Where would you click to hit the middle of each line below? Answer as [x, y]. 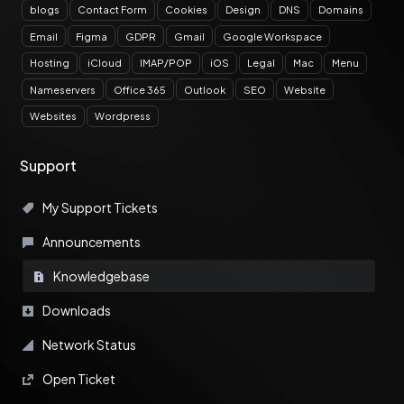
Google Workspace [272, 36]
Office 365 [140, 89]
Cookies [186, 9]
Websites [53, 116]
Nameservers [63, 89]
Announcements [91, 241]
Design [243, 9]
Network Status [88, 344]
